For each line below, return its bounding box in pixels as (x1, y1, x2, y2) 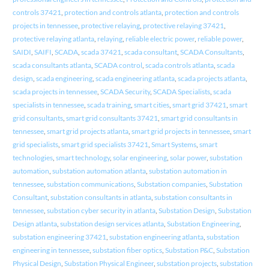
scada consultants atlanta (12, 60, 91, 70)
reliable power (197, 34, 242, 43)
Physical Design (12, 258, 61, 268)
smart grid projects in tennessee (131, 126, 230, 136)
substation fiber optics (92, 245, 162, 255)
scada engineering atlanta (95, 73, 175, 83)
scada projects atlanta (177, 73, 246, 83)
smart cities (133, 100, 169, 109)
